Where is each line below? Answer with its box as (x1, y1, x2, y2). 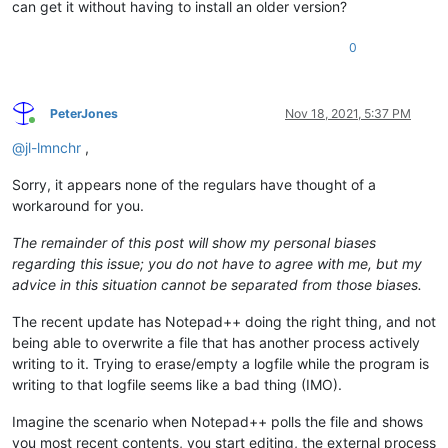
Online (31, 120, 67, 136)
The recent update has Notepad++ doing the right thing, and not (12, 312, 436, 330)
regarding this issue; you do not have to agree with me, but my (12, 254, 422, 272)
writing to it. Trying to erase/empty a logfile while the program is (12, 354, 429, 372)
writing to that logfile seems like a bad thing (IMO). (12, 375, 342, 393)
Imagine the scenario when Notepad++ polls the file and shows (12, 412, 423, 430)
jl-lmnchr (25, 138, 81, 156)
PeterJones (50, 105, 118, 121)
